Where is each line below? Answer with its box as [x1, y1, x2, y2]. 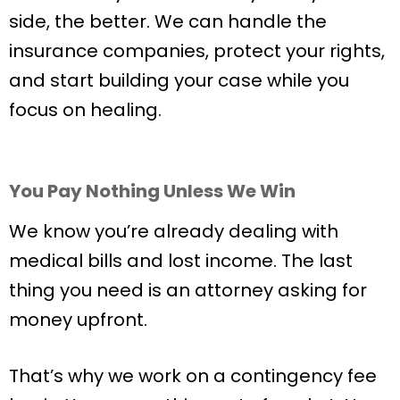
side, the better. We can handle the [9, 8, 327, 34]
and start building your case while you [9, 67, 349, 93]
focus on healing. [9, 96, 162, 122]
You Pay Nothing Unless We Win [9, 178, 296, 204]
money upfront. [9, 306, 147, 332]
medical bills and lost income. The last [9, 247, 353, 273]
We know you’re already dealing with [9, 218, 338, 244]
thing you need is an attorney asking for [9, 277, 367, 303]
